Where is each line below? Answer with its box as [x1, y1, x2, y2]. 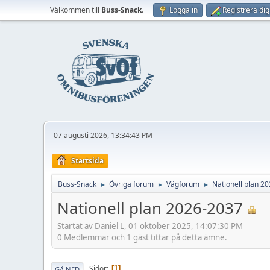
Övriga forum [109, 179, 154, 189]
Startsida [71, 155, 104, 166]
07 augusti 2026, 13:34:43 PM [54, 130, 152, 140]
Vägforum [166, 179, 199, 189]
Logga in [169, 5, 198, 15]
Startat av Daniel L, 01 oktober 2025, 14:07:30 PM [57, 220, 243, 231]
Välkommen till [50, 5, 101, 15]
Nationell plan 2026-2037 [57, 197, 243, 219]
